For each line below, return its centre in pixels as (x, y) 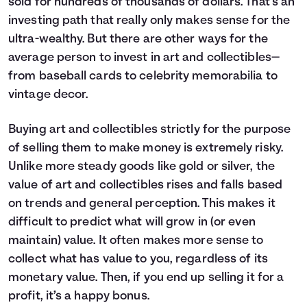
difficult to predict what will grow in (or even (132, 222)
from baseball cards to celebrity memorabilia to (143, 76)
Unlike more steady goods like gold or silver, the (142, 167)
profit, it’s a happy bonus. (79, 296)
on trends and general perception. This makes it (142, 204)
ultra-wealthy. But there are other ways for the (138, 39)
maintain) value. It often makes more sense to (136, 241)
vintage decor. (48, 95)
